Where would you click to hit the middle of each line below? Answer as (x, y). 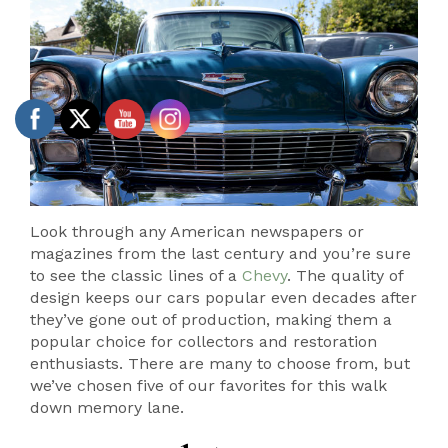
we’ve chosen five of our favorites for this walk (208, 385)
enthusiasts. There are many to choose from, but (220, 363)
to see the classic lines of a (136, 275)
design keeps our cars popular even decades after (223, 297)
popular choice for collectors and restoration (203, 341)
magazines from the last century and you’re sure (220, 253)
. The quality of (345, 275)
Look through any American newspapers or (197, 231)
